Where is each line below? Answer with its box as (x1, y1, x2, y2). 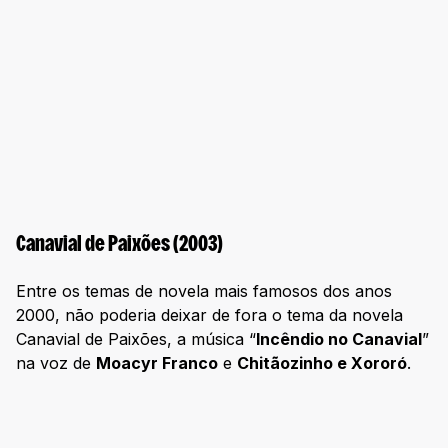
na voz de (16, 352, 96, 373)
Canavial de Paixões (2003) (16, 234, 223, 256)
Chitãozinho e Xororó (237, 352, 407, 373)
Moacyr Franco (96, 352, 218, 373)
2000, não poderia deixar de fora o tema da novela (16, 304, 403, 325)
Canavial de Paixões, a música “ (16, 328, 256, 349)
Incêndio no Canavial (256, 328, 422, 349)
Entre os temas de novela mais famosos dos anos (16, 280, 392, 301)
